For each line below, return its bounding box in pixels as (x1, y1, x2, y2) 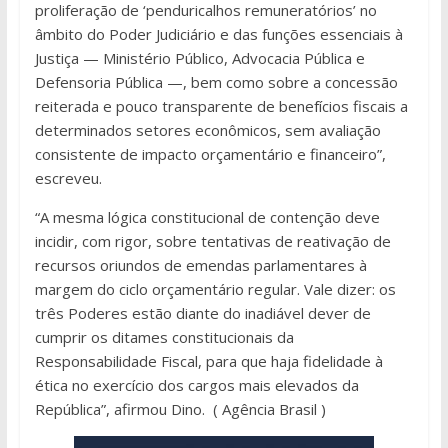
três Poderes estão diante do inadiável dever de (34, 302, 371, 323)
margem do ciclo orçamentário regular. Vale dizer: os (34, 278, 396, 299)
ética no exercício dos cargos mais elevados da (34, 374, 359, 395)
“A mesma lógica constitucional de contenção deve (34, 206, 380, 227)
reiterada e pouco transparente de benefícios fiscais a (34, 95, 408, 116)
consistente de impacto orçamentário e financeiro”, (34, 143, 386, 164)
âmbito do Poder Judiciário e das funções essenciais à (34, 23, 403, 44)
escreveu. (34, 167, 102, 188)
